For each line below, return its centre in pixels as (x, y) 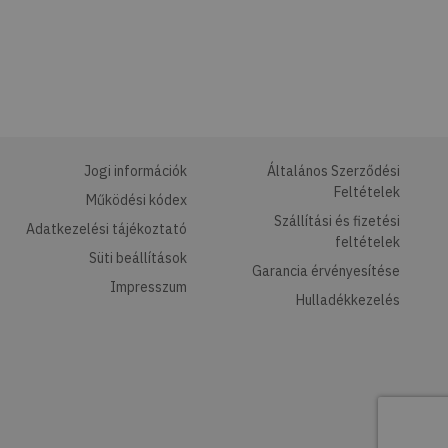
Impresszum (148, 287)
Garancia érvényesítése (325, 271)
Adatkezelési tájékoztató (106, 229)
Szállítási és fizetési (336, 221)
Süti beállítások (137, 258)
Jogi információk (135, 171)
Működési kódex (136, 200)
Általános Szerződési (333, 171)
